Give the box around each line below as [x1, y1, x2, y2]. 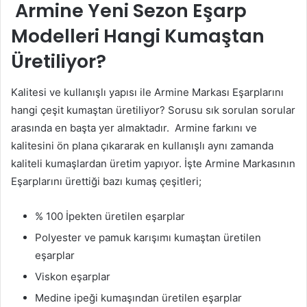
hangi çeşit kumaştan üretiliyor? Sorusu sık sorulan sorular [11, 103, 295, 116]
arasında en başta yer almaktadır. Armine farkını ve [11, 121, 257, 134]
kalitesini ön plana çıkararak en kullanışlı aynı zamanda [11, 138, 273, 152]
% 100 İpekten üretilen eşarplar [35, 209, 185, 223]
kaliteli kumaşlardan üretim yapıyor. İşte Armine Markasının [11, 156, 295, 170]
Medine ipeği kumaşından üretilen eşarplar [35, 291, 242, 304]
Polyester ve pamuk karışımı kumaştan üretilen [35, 230, 261, 244]
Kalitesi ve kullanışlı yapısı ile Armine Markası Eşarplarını [11, 85, 284, 99]
